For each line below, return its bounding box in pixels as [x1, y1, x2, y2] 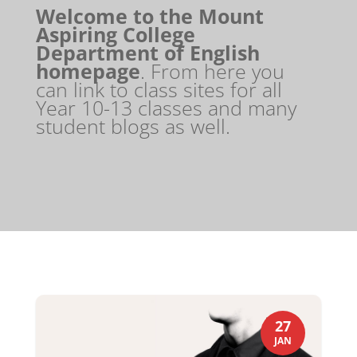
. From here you [139, 57, 284, 84]
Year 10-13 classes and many [35, 93, 296, 121]
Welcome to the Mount [35, 2, 264, 29]
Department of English [35, 38, 260, 66]
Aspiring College [35, 20, 195, 48]
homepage [35, 57, 140, 84]
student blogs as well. [35, 112, 230, 139]
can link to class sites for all [35, 75, 282, 103]
